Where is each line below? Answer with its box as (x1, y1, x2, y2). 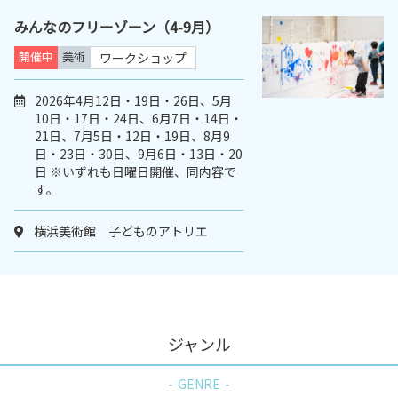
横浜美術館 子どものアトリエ (34, 222, 208, 241)
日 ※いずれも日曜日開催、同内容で (35, 163, 236, 181)
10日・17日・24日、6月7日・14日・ (35, 109, 243, 128)
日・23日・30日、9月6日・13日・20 (35, 145, 243, 163)
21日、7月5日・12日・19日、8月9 (35, 127, 230, 146)
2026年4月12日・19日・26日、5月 (35, 92, 232, 110)
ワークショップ (99, 49, 187, 68)
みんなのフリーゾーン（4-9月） (14, 16, 219, 38)
